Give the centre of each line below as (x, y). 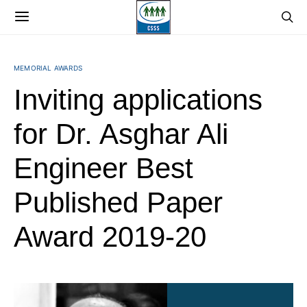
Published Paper (118, 202)
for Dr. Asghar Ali (121, 134)
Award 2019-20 (110, 237)
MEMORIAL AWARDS (48, 68)
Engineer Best (103, 168)
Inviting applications (138, 100)
